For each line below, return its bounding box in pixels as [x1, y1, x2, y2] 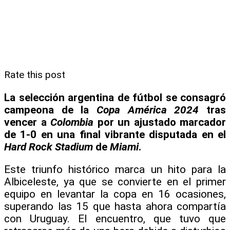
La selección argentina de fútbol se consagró [4, 91, 226, 104]
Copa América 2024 [97, 103, 199, 116]
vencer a [4, 116, 50, 128]
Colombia [50, 116, 93, 128]
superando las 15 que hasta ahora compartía [4, 200, 226, 213]
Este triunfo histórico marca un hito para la [4, 163, 226, 176]
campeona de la [4, 103, 97, 116]
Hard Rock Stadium [4, 140, 93, 153]
